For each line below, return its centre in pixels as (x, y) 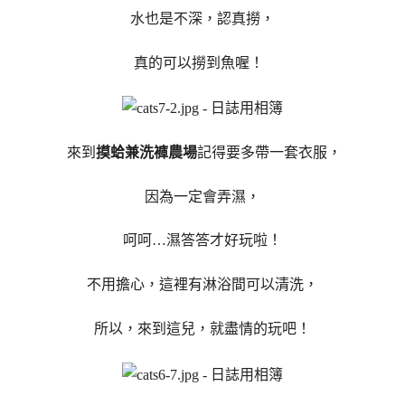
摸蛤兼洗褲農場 (146, 152)
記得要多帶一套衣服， (269, 152)
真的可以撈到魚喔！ (202, 62)
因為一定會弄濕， (202, 196)
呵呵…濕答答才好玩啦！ (202, 240)
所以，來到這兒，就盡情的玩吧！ (202, 328)
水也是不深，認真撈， (202, 18)
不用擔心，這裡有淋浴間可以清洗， (202, 285)
